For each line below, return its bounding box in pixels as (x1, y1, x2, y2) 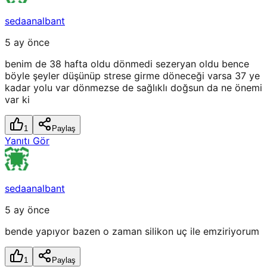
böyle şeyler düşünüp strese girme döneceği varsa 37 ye (5, 70, 260, 82)
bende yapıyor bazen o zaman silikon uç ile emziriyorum (5, 225, 259, 238)
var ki (5, 94, 30, 106)
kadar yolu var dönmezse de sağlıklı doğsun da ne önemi (5, 82, 262, 94)
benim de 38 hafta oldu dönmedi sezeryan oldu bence (5, 58, 249, 70)
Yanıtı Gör (5, 135, 49, 147)
